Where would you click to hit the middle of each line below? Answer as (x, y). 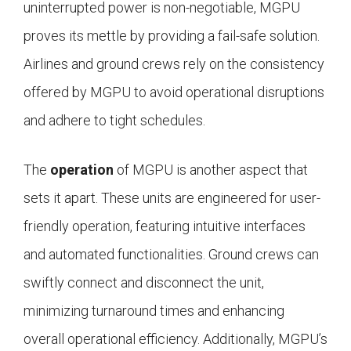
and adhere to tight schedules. (114, 121)
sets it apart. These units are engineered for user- (172, 198)
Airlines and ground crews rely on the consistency (174, 64)
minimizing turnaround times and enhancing (154, 311)
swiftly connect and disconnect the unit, (144, 283)
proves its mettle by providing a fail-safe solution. (172, 36)
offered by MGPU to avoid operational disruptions (174, 92)
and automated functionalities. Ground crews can (171, 255)
